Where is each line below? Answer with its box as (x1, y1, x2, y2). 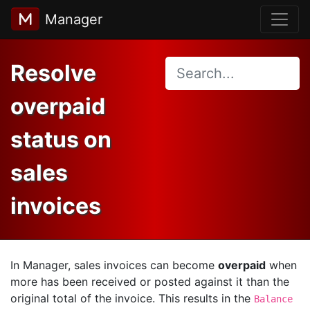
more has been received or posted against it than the (10, 275, 289, 289)
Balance (254, 293, 293, 304)
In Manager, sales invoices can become (10, 258, 218, 272)
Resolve (10, 60, 96, 86)
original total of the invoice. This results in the (10, 291, 254, 305)
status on (10, 126, 111, 153)
